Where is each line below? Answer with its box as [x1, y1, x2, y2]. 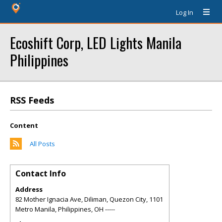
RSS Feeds [10, 94, 54, 106]
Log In [176, 8, 193, 17]
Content [10, 121, 38, 130]
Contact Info [15, 168, 66, 179]
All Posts [30, 139, 55, 148]
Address [15, 185, 43, 194]
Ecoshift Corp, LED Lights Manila [10, 32, 181, 53]
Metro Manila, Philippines [15, 205, 91, 214]
